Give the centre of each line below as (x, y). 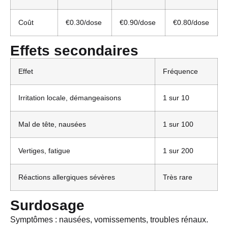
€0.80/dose (191, 22)
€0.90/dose (138, 22)
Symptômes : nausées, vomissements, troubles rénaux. (109, 219)
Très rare (178, 177)
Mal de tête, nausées (52, 124)
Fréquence (180, 71)
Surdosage (47, 205)
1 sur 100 (178, 124)
